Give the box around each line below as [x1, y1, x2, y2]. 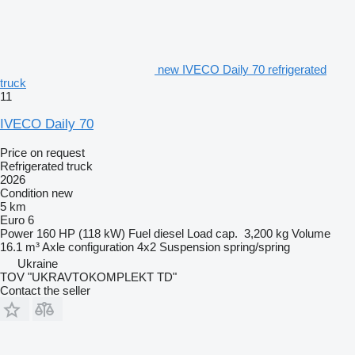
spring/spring [223, 239, 290, 254]
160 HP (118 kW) [36, 226, 125, 240]
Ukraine [17, 256, 58, 270]
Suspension [159, 239, 220, 254]
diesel [154, 226, 184, 240]
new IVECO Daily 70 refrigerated [158, 62, 326, 76]
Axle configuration [42, 239, 134, 254]
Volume [292, 226, 330, 240]
